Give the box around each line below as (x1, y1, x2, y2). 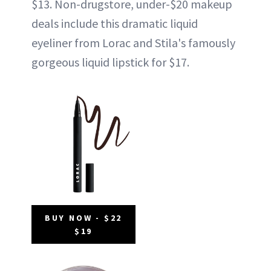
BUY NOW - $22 (44, 212, 123, 223)
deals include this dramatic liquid (31, 15, 198, 31)
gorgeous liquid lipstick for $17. (31, 54, 189, 70)
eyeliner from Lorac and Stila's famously (31, 34, 235, 50)
